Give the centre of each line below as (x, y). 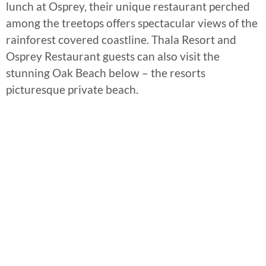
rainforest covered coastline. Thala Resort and (121, 40)
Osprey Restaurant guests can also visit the (113, 56)
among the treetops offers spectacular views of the (132, 23)
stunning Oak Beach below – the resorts (106, 73)
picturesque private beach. (72, 90)
